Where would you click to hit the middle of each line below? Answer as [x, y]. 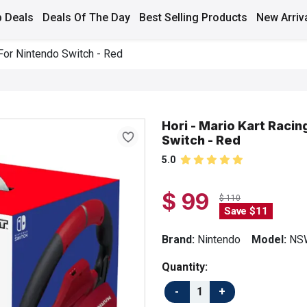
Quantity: [185, 267]
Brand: [178, 239]
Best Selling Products [193, 18]
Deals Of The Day [86, 18]
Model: [269, 239]
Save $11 [246, 211]
